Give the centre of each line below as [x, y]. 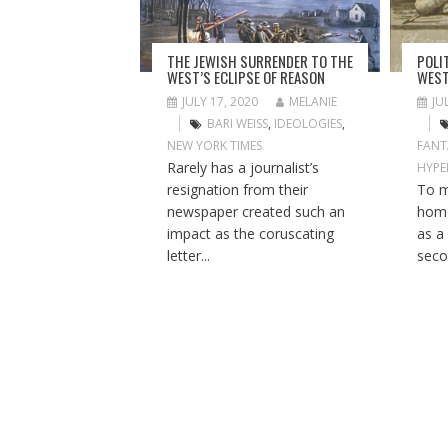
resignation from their [237, 189]
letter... [188, 255]
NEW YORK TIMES [214, 145]
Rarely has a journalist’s [242, 167]
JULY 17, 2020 [219, 101]
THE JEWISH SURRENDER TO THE [259, 60]
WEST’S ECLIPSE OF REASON [245, 76]
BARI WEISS [237, 123]
